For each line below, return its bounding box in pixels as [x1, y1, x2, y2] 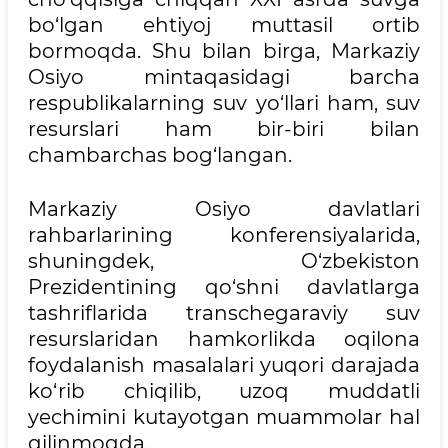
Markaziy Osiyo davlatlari [28, 196, 420, 221]
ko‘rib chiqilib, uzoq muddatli [28, 378, 420, 403]
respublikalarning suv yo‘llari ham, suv [28, 90, 420, 115]
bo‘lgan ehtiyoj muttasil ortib [28, 12, 420, 37]
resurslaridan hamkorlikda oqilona [28, 326, 420, 351]
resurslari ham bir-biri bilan [28, 116, 420, 141]
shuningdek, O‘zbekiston [28, 248, 420, 273]
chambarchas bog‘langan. [28, 142, 292, 167]
